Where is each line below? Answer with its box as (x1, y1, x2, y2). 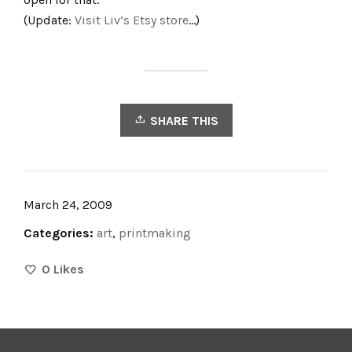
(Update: (24, 12, 75, 27)
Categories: (24, 225, 93, 240)
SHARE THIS (149, 112, 218, 128)
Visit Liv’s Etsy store (75, 12, 189, 27)
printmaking (119, 225, 191, 240)
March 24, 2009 (24, 196, 112, 212)
